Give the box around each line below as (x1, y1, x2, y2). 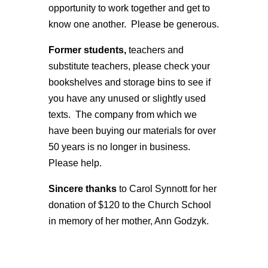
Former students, (48, 45, 126, 55)
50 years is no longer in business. (48, 142, 190, 152)
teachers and (126, 45, 184, 55)
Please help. (48, 158, 102, 168)
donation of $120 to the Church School (48, 200, 211, 210)
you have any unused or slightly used (48, 93, 206, 103)
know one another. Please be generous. (48, 19, 219, 29)
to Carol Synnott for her (116, 184, 217, 194)
